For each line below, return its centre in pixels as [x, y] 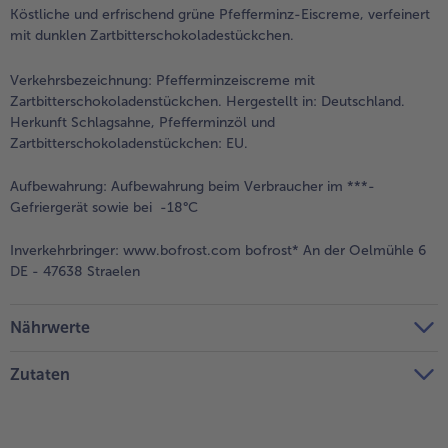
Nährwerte [50, 328]
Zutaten [40, 374]
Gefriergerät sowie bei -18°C [104, 208]
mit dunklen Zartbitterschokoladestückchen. [152, 36]
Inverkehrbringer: [64, 251]
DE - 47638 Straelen [75, 272]
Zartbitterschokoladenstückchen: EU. [129, 144]
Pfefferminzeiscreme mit [233, 81]
